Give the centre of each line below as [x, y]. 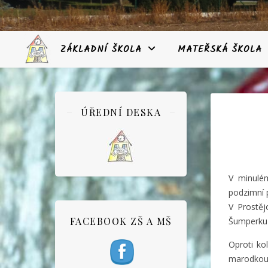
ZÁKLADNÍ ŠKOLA [101, 50]
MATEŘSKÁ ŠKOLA [220, 50]
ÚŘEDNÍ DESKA [121, 112]
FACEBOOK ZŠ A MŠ [121, 221]
